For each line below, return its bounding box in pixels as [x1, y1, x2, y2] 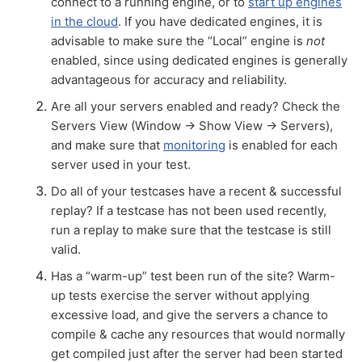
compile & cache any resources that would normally [51, 326, 345, 342]
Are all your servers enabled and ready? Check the [51, 99, 340, 114]
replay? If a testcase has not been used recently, [51, 203, 326, 218]
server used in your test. [51, 157, 191, 172]
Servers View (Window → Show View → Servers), [51, 118, 333, 133]
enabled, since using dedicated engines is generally [51, 53, 347, 68]
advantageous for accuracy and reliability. [51, 72, 287, 87]
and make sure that [51, 137, 163, 153]
